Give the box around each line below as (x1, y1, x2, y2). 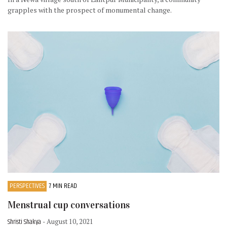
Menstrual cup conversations (8, 199, 130, 211)
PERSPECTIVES (10, 180, 45, 192)
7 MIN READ (49, 180, 77, 192)
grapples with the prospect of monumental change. (8, 5, 172, 15)
